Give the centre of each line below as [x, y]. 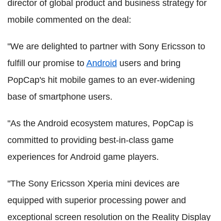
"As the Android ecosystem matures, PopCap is [100, 123]
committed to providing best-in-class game [91, 140]
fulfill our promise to [47, 63]
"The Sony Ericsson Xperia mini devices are [93, 183]
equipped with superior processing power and [97, 200]
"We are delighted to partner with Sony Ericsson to [106, 46]
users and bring [149, 63]
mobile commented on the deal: [69, 19]
